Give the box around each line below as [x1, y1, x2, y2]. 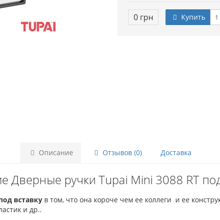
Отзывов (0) [100, 148, 142, 157]
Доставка [160, 148, 192, 157]
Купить [179, 12, 205, 22]
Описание [36, 148, 73, 157]
